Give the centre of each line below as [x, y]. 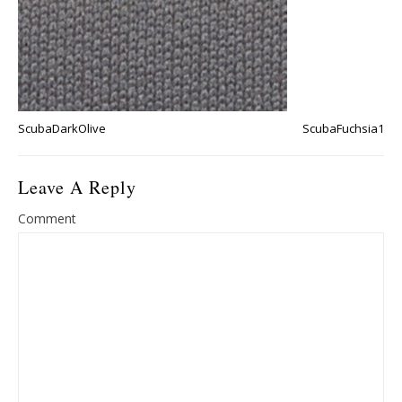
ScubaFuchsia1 [343, 128]
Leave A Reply [77, 187]
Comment [47, 218]
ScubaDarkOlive [62, 128]
